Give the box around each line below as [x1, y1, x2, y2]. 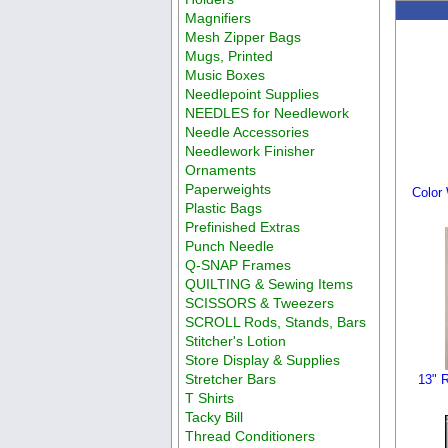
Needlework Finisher [185, 142, 316, 159]
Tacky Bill [185, 408, 244, 425]
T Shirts [185, 389, 235, 406]
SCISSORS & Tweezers [185, 294, 335, 311]
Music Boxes [185, 66, 266, 83]
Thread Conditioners [185, 427, 316, 444]
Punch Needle [185, 237, 275, 254]
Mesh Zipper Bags [185, 28, 302, 45]
